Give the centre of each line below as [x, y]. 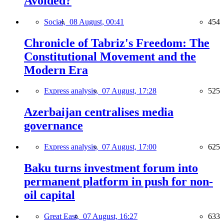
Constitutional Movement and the [110, 56]
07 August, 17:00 [129, 147]
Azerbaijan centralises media [99, 112]
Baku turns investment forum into [111, 168]
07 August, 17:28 [129, 91]
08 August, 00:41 [97, 21]
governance [53, 126]
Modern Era [56, 70]
